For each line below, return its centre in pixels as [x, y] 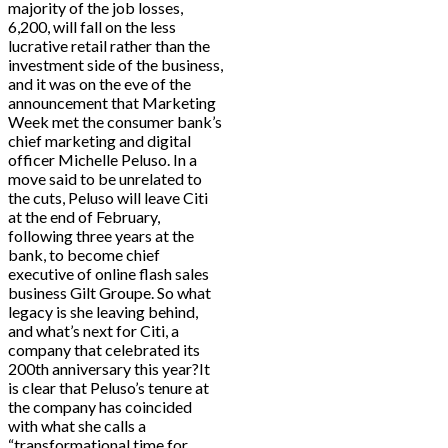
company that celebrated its [104, 350]
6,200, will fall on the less [92, 27]
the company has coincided [100, 407]
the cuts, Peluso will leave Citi [108, 198]
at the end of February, [84, 217]
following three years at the [101, 236]
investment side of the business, [115, 65]
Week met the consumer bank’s [115, 122]
